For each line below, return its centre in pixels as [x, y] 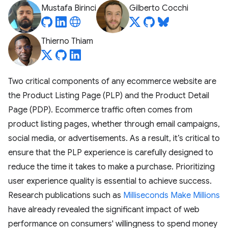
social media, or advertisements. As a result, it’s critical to [114, 138]
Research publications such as [66, 195]
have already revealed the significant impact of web [104, 210]
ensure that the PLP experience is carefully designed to [111, 153]
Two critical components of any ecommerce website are [112, 81]
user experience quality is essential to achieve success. [110, 181]
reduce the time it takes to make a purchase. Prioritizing [111, 167]
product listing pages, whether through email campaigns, [114, 124]
